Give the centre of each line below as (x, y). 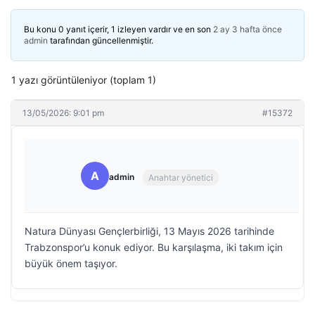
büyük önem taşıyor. (71, 263)
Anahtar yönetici (181, 177)
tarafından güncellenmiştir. (101, 40)
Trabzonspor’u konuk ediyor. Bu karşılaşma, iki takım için (154, 247)
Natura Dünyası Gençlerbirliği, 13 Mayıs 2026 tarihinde (149, 231)
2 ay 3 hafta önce (247, 29)
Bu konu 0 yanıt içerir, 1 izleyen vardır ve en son (118, 29)
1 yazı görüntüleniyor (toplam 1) (84, 80)
